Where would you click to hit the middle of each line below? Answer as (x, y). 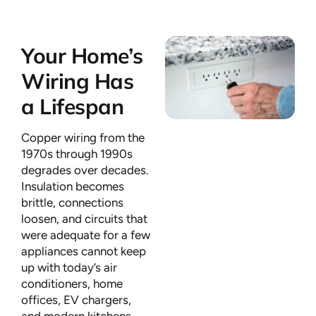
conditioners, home (72, 284)
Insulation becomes (73, 187)
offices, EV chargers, (76, 300)
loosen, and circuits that (84, 219)
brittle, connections (72, 203)
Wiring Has (78, 81)
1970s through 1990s (77, 154)
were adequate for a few (86, 235)
